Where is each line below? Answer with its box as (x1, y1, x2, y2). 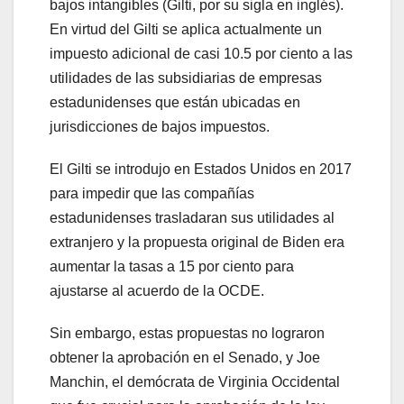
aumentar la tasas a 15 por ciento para (50, 259, 294, 275)
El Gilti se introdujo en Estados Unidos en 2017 (50, 161, 352, 178)
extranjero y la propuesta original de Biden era (50, 234, 344, 251)
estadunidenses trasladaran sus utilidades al (50, 210, 335, 226)
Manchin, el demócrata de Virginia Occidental (50, 374, 340, 390)
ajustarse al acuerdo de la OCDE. (50, 283, 264, 299)
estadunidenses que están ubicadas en (50, 95, 300, 111)
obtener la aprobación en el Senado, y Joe (50, 350, 320, 366)
